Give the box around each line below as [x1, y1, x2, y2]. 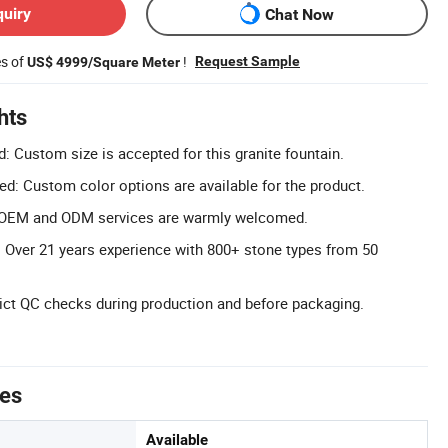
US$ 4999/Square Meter [27, 54, 180, 70]
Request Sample [195, 53, 300, 69]
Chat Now [265, 4, 334, 24]
